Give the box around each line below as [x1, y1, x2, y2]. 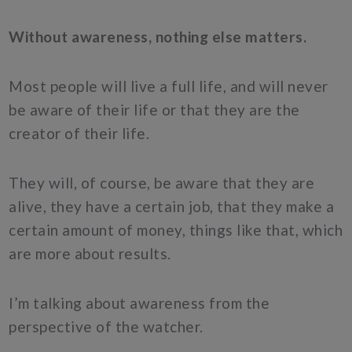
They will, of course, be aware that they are [9, 174, 315, 192]
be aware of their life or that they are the [9, 100, 300, 119]
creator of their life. [9, 123, 150, 142]
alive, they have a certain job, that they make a [9, 197, 335, 216]
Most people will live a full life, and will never [9, 76, 328, 95]
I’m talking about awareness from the [9, 294, 270, 313]
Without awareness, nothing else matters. [9, 27, 310, 46]
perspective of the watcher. [9, 317, 203, 336]
